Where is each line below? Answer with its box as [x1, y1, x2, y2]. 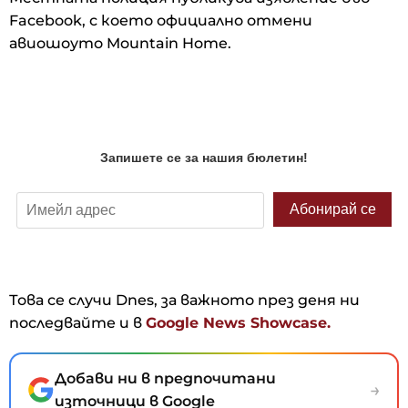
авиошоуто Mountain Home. [9, 35, 231, 53]
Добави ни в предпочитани [55, 370, 276, 388]
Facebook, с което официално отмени [9, 12, 312, 30]
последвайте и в [9, 314, 146, 332]
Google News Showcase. [146, 314, 331, 332]
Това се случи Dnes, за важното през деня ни [9, 291, 360, 310]
